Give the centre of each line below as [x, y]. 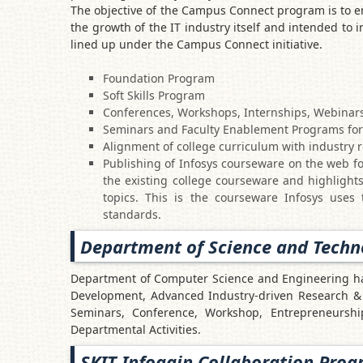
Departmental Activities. [136, 329]
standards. [132, 214]
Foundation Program [159, 78]
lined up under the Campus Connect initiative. [196, 44]
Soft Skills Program [154, 95]
